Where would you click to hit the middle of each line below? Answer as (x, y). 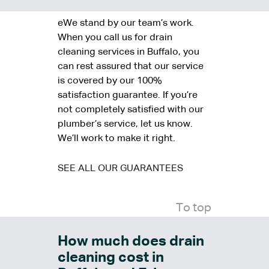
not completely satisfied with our (131, 110)
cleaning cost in (111, 258)
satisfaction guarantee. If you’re (128, 96)
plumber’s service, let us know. (125, 125)
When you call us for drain (115, 38)
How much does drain (131, 242)
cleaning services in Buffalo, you (128, 53)
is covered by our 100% (110, 81)
